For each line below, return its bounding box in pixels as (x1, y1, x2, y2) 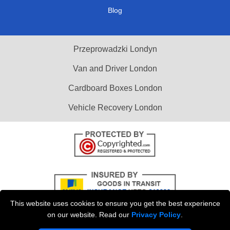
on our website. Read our (47, 210, 131, 219)
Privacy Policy (131, 210, 181, 219)
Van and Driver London (73, 64, 157, 73)
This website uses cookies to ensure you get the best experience (10, 199, 220, 207)
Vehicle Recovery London (68, 103, 162, 112)
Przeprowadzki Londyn (73, 44, 157, 53)
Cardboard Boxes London (68, 83, 162, 92)
